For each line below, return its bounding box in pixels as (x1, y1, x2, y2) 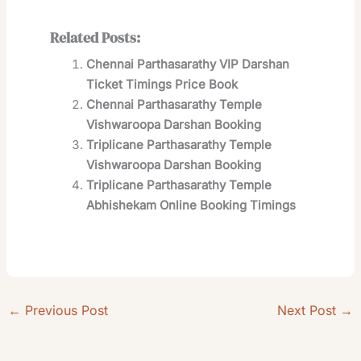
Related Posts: (50, 27, 141, 48)
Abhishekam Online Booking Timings (86, 197, 297, 214)
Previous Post (21, 302, 109, 319)
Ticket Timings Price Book (86, 77, 239, 93)
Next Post (276, 302, 340, 319)
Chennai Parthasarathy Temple (86, 97, 263, 113)
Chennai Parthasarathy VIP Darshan (86, 56, 290, 73)
